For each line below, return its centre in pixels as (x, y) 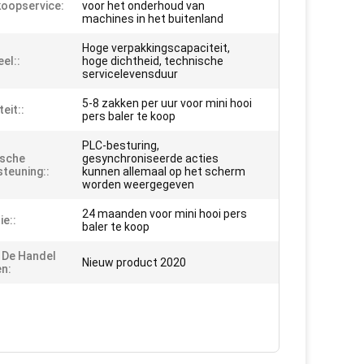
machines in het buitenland (153, 19)
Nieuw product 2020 (134, 262)
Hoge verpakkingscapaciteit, (156, 48)
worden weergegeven (138, 184)
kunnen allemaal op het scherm (164, 171)
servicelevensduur (130, 74)
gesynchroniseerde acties (150, 158)
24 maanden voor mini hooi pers (165, 214)
